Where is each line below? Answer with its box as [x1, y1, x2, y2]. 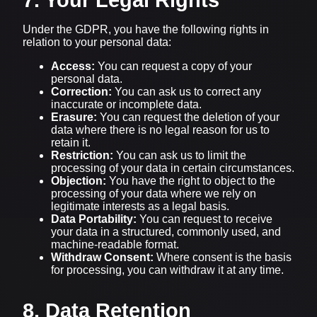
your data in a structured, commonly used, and [51, 225, 281, 238]
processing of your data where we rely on [51, 187, 256, 200]
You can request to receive [137, 212, 272, 225]
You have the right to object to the [106, 174, 275, 187]
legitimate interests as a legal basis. [51, 200, 229, 212]
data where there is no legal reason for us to [51, 123, 270, 136]
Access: [51, 59, 95, 72]
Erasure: [51, 110, 97, 123]
